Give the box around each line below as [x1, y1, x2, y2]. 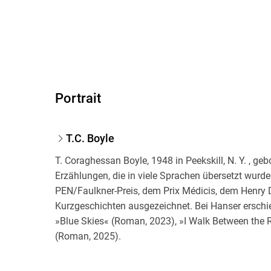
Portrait [55, 90, 102, 106]
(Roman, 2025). [55, 230, 122, 243]
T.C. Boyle [65, 132, 114, 145]
